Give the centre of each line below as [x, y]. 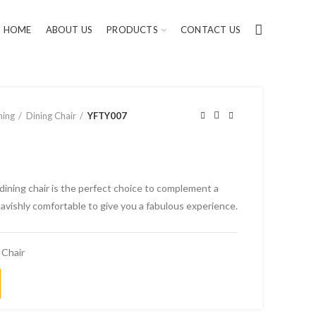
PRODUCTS [132, 29]
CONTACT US [211, 29]
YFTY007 [107, 116]
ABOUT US [69, 29]
